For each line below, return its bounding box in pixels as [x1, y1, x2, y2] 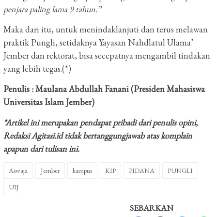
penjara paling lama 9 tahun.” [3, 3, 101, 15]
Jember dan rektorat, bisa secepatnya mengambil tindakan [3, 50, 210, 61]
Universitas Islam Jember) [3, 96, 94, 108]
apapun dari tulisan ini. [3, 143, 79, 154]
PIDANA [129, 166, 155, 175]
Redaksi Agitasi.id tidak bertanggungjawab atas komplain [3, 130, 192, 141]
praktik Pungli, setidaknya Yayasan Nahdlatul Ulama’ [3, 37, 193, 48]
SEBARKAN [130, 202, 173, 213]
